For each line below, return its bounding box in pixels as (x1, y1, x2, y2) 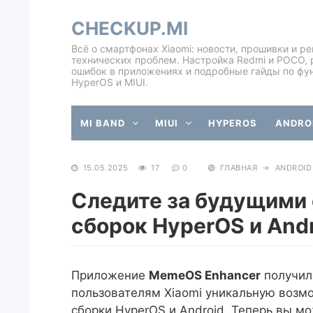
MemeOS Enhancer (149, 268, 261, 282)
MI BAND (80, 117, 125, 129)
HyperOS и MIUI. (71, 76, 148, 88)
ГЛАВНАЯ (219, 163, 257, 173)
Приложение (71, 268, 149, 282)
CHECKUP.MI (71, 17, 188, 39)
